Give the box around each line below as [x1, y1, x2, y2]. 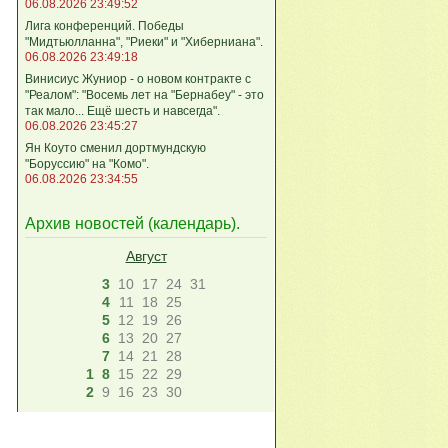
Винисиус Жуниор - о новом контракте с [25, 71, 251, 86]
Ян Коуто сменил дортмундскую [25, 140, 206, 155]
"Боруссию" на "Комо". [25, 156, 149, 171]
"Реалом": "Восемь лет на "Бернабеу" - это [25, 87, 264, 102]
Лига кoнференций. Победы [25, 18, 184, 33]
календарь [153, 215, 231, 233]
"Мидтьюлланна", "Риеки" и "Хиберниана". [25, 34, 263, 49]
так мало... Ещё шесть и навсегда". [25, 103, 220, 118]
